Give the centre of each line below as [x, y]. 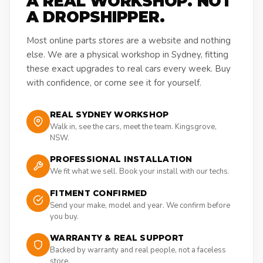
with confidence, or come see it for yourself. [114, 83]
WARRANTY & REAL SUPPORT [117, 238]
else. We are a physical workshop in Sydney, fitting [127, 55]
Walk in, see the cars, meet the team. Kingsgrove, [133, 127]
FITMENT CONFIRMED [99, 193]
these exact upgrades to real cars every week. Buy [129, 69]
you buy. [64, 217]
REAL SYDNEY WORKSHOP [109, 115]
